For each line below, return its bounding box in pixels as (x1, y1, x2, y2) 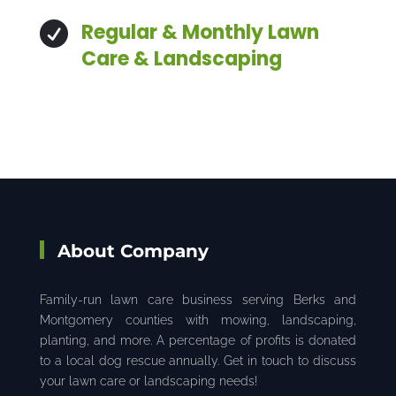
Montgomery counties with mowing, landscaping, (39, 312, 357, 327)
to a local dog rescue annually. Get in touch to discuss (39, 353, 357, 368)
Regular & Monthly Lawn (80, 18, 319, 46)
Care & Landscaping (80, 44, 282, 72)
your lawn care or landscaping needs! (39, 373, 257, 388)
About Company (57, 240, 209, 262)
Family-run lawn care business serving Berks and (39, 292, 357, 307)
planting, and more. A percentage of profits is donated (39, 332, 357, 347)
